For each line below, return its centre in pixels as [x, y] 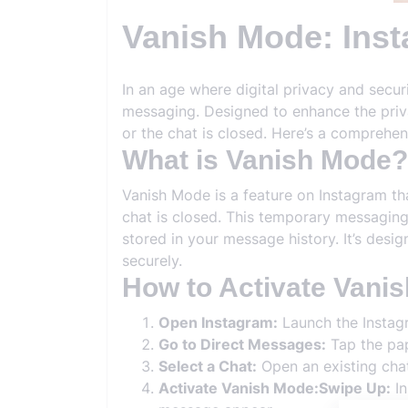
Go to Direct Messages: [242, 344]
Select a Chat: [208, 366]
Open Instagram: [218, 322]
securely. [152, 260]
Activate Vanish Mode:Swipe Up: [275, 388]
